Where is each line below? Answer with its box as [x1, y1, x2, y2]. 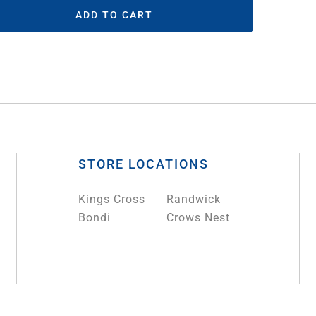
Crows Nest [166, 211, 231, 225]
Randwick [166, 193, 221, 207]
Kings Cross [78, 193, 146, 207]
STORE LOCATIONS [78, 157, 209, 172]
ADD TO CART [75, 9, 153, 21]
